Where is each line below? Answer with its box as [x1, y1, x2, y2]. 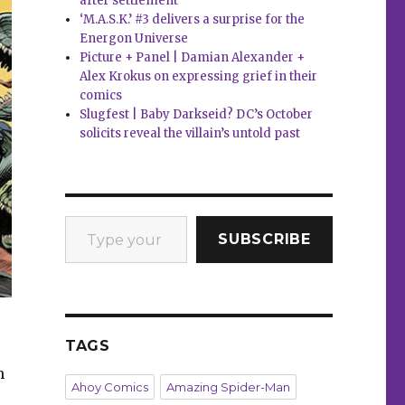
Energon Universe [80, 31, 189, 47]
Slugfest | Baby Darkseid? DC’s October [80, 107, 314, 123]
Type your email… [63, 207, 108, 223]
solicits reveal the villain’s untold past [80, 126, 301, 142]
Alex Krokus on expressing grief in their [80, 69, 318, 85]
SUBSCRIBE [218, 231, 311, 249]
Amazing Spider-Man [165, 380, 290, 395]
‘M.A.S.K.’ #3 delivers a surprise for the [80, 12, 306, 28]
